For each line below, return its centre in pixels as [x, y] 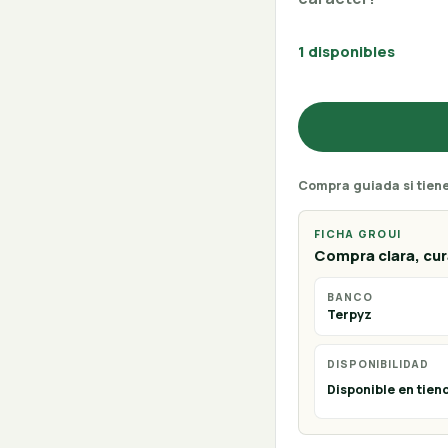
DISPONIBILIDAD [378, 363]
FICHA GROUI [357, 234]
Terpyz [350, 315]
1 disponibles [346, 50]
